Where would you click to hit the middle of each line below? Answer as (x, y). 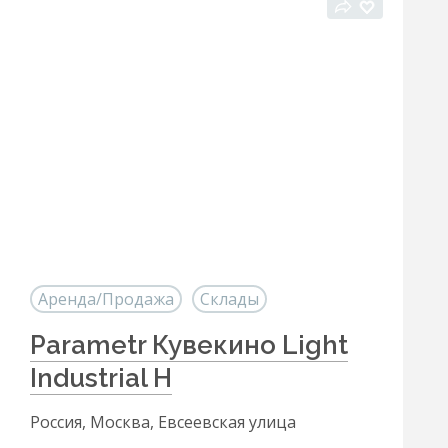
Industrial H (101, 378)
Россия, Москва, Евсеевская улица (163, 422)
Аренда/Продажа (106, 299)
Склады (229, 299)
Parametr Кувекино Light (189, 345)
